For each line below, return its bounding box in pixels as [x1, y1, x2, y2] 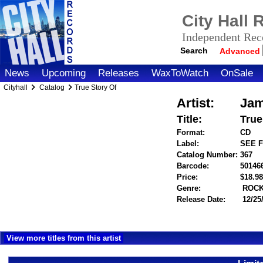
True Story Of [75, 83, 116, 92]
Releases [98, 68, 139, 79]
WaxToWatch [151, 68, 208, 79]
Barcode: [177, 161, 209, 170]
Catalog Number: [177, 150, 238, 159]
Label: [177, 139, 199, 148]
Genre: [177, 184, 201, 193]
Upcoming [42, 68, 86, 79]
